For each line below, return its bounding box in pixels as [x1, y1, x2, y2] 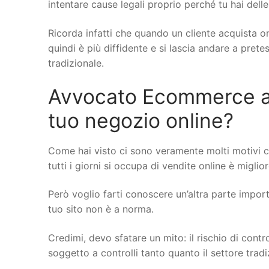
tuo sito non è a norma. [48, 203, 154, 216]
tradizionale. [48, 57, 104, 70]
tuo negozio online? [48, 107, 234, 133]
